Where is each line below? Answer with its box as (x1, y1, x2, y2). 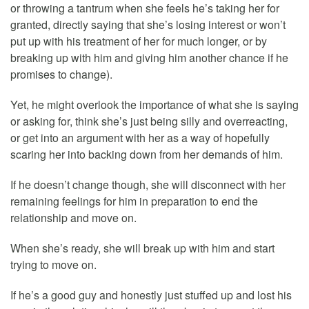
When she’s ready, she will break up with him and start (10, 239, 275, 256)
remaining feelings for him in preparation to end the (10, 192, 258, 209)
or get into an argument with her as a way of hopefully (10, 129, 270, 146)
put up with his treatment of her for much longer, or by (10, 32, 267, 49)
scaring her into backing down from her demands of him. (10, 146, 283, 162)
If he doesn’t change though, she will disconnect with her (10, 176, 286, 192)
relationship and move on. (10, 209, 137, 226)
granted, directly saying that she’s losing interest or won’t (10, 16, 286, 32)
